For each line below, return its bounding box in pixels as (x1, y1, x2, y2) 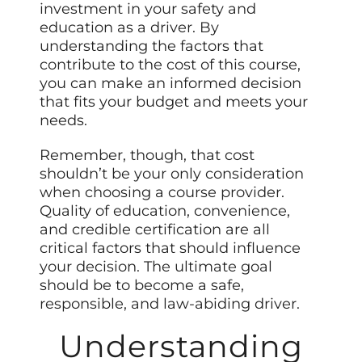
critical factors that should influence (40, 238, 301, 257)
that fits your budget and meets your (40, 92, 309, 111)
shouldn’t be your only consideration (40, 164, 305, 183)
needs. (40, 111, 88, 129)
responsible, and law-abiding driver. (40, 294, 301, 313)
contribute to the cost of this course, (40, 55, 301, 74)
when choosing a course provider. (40, 183, 285, 201)
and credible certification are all (40, 220, 271, 238)
